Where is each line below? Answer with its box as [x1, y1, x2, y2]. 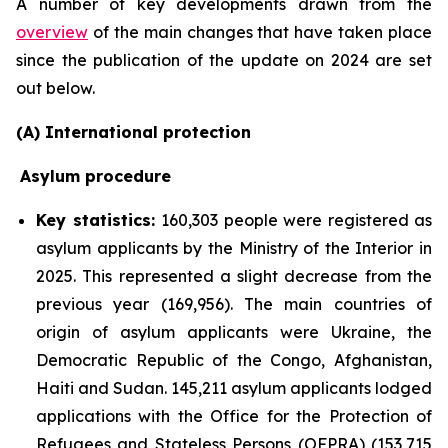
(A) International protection [16, 121, 251, 142]
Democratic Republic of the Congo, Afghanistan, [36, 349, 432, 370]
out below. [16, 77, 95, 98]
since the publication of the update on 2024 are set [16, 49, 432, 70]
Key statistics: [36, 209, 161, 230]
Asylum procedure [20, 165, 171, 186]
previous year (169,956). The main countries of [36, 293, 432, 314]
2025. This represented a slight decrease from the [36, 265, 432, 286]
